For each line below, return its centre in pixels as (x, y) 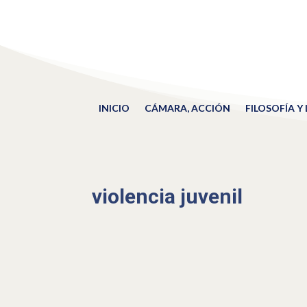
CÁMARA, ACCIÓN (187, 108)
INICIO (114, 108)
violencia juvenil (168, 196)
